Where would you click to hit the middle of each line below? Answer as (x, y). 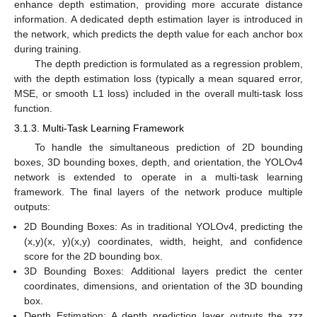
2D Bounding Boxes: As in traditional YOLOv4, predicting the (163, 227)
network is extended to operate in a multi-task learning (158, 177)
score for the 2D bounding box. (94, 257)
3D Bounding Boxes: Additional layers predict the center (163, 271)
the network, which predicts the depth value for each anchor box (158, 34)
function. (33, 108)
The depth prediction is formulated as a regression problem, (168, 63)
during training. (48, 48)
